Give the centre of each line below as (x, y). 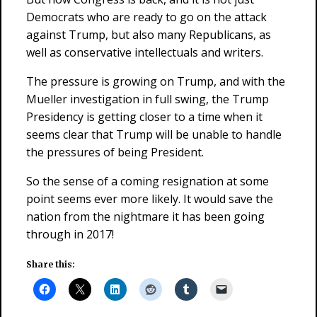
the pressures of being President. (115, 152)
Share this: (51, 264)
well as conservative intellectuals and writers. (145, 52)
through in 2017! (70, 234)
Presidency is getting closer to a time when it (144, 117)
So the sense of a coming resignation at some (148, 181)
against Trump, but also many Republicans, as (149, 35)
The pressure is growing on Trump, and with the (156, 81)
